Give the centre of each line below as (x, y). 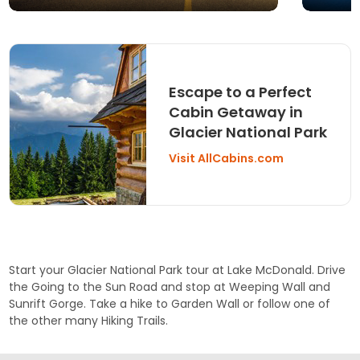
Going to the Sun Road (95, 287)
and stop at (194, 287)
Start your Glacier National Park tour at (119, 270)
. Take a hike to (128, 304)
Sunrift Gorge (47, 304)
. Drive (329, 270)
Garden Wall (206, 304)
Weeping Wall (268, 287)
